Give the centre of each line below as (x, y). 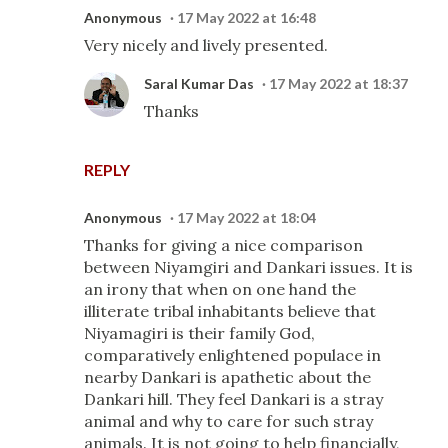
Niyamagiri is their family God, (199, 333)
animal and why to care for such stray (228, 421)
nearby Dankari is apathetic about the (227, 377)
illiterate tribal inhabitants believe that (230, 311)
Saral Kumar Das (199, 83)
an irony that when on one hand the (220, 289)
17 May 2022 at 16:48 (246, 17)
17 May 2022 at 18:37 (338, 83)
